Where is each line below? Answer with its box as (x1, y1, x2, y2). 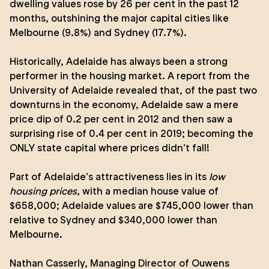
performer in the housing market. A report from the (10, 70, 250, 82)
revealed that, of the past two (113, 84, 257, 96)
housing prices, (10, 185, 80, 197)
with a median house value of (80, 185, 219, 197)
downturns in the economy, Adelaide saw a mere (10, 98, 238, 110)
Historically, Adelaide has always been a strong (10, 55, 228, 67)
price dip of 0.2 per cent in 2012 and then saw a (10, 113, 232, 125)
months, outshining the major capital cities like (10, 12, 229, 24)
